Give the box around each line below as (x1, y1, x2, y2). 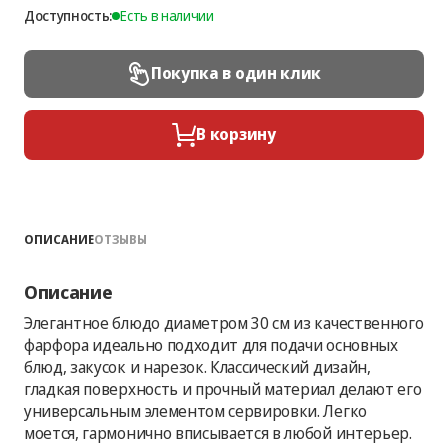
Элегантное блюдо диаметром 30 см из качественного (24, 311, 424, 334)
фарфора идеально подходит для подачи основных (24, 333, 398, 356)
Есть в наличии (120, 6, 214, 25)
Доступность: (24, 5, 113, 25)
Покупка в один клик (151, 62, 321, 84)
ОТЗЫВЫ (94, 230, 147, 248)
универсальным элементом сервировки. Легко (24, 399, 367, 422)
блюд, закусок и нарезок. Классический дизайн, (24, 355, 371, 378)
